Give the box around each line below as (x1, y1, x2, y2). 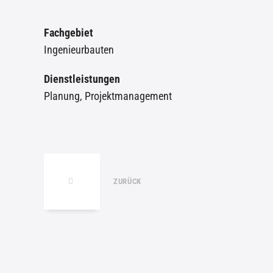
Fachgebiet (44, 26, 93, 39)
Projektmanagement (85, 89, 172, 102)
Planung (44, 89, 80, 102)
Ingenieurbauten (44, 43, 114, 56)
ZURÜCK (113, 176, 141, 186)
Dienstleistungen (44, 72, 120, 85)
